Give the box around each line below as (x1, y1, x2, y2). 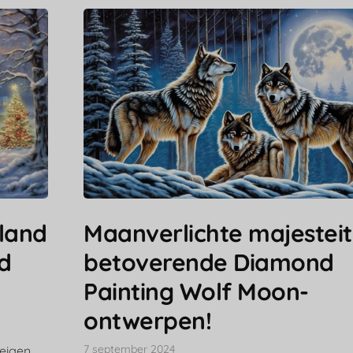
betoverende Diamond (84, 247, 334, 278)
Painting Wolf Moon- (84, 277, 309, 307)
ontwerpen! (84, 306, 212, 336)
